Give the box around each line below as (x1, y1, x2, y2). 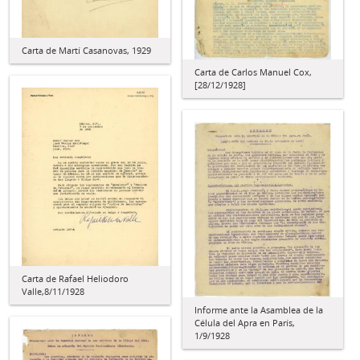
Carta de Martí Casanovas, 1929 (22, 44, 151, 57)
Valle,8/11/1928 (22, 285, 84, 298)
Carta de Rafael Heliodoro (22, 272, 129, 285)
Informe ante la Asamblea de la (194, 303, 323, 316)
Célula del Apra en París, (194, 316, 295, 329)
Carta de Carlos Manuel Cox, (194, 66, 312, 79)
